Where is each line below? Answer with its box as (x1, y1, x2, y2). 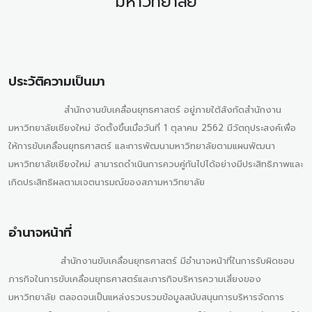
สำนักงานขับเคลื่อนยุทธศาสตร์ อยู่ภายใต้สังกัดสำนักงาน (8, 102, 281, 116)
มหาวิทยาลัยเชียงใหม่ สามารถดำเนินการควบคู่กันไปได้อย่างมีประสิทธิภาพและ (8, 157, 303, 171)
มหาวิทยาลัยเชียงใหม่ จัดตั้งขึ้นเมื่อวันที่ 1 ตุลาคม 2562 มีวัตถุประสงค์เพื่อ (8, 120, 296, 134)
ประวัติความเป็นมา (8, 71, 105, 91)
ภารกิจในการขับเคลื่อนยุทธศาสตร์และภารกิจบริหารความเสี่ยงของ (8, 272, 261, 286)
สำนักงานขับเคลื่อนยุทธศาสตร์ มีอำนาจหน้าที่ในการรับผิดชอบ (8, 253, 295, 267)
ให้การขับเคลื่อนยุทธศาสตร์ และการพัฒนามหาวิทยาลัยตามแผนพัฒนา (8, 139, 275, 153)
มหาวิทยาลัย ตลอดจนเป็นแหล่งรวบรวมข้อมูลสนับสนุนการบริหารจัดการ (8, 290, 284, 304)
